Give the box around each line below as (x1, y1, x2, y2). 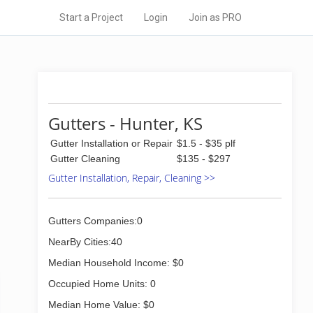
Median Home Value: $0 (48, 299, 154, 310)
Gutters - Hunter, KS (48, 112, 203, 135)
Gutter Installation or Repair (50, 138, 173, 149)
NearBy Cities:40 (48, 236, 122, 247)
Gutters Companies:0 (48, 215, 143, 226)
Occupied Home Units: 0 (48, 278, 156, 289)
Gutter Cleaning (50, 153, 120, 164)
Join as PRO (189, 12, 242, 23)
